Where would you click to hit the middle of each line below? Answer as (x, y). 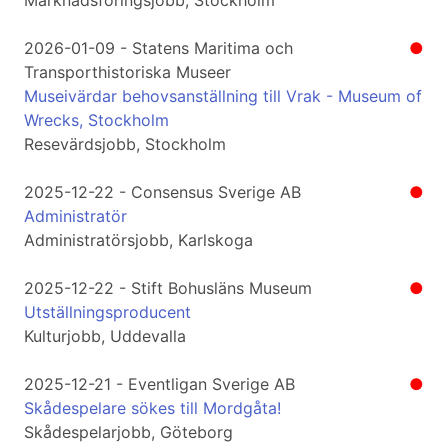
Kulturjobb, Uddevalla (105, 336)
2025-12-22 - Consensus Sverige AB (162, 192)
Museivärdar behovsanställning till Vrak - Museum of (223, 96)
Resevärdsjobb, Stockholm (125, 144)
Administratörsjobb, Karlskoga (138, 240)
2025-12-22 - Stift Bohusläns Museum (168, 288)
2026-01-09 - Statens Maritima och (158, 48)
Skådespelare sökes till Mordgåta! (152, 408)
